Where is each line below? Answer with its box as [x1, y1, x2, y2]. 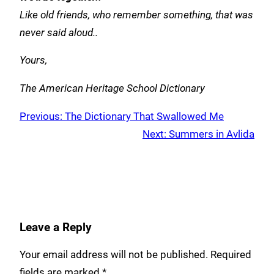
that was [215, 9, 253, 21]
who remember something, [92, 9, 215, 21]
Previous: [20, 110, 62, 122]
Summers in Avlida [169, 128, 254, 140]
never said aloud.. [20, 26, 98, 39]
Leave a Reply [20, 220, 92, 235]
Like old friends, [20, 9, 92, 21]
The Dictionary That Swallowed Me [65, 110, 224, 122]
